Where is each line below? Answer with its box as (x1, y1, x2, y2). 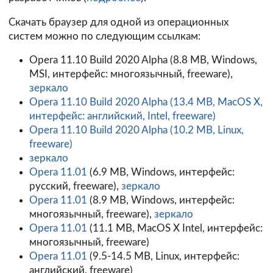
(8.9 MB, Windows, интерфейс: (87, 195, 235, 206)
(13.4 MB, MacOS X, (167, 97, 263, 108)
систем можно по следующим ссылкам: (9, 30, 200, 41)
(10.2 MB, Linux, (167, 125, 244, 136)
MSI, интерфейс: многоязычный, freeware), (29, 69, 233, 80)
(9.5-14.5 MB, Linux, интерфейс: (87, 251, 239, 262)
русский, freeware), (29, 181, 121, 192)
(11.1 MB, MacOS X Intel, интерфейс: (87, 223, 263, 234)
